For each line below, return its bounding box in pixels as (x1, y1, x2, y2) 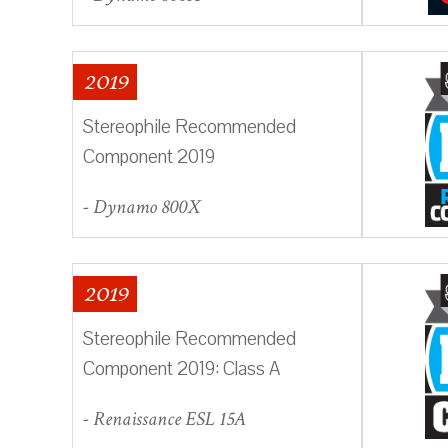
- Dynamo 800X (83, 193, 200, 220)
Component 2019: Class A (83, 355, 280, 382)
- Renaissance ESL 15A (83, 405, 246, 432)
